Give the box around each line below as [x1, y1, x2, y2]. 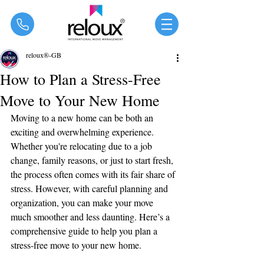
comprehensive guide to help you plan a [11, 225, 160, 237]
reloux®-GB [26, 50, 61, 60]
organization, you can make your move [11, 196, 156, 209]
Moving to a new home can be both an [11, 111, 156, 124]
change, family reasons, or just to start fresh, [11, 154, 176, 166]
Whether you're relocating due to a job [11, 140, 154, 152]
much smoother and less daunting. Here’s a [11, 210, 172, 223]
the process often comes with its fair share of [11, 168, 177, 180]
